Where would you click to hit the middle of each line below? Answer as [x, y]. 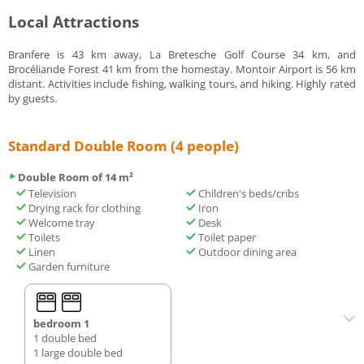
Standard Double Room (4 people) [123, 146]
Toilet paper [226, 238]
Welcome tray [61, 223]
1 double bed [65, 338]
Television [51, 194]
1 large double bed [78, 353]
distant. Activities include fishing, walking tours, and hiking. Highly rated [182, 84]
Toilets [43, 238]
